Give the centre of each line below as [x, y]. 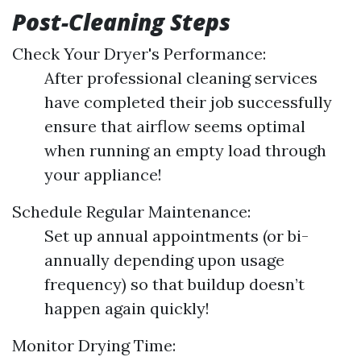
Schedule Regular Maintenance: [131, 212]
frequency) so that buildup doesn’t [174, 284]
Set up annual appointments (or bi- [176, 236]
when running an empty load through [185, 151]
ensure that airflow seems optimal [175, 127]
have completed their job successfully [188, 102]
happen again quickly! [127, 309]
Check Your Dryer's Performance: [139, 54]
